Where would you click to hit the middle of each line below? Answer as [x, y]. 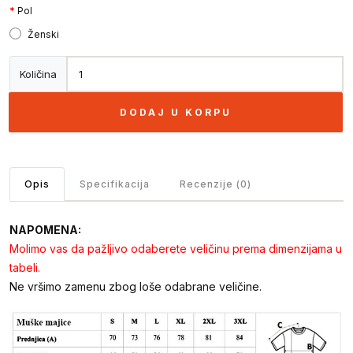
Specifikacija [115, 184]
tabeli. [25, 268]
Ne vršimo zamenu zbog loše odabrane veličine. [136, 287]
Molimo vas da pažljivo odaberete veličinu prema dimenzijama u [176, 249]
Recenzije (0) [216, 184]
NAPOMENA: [45, 230]
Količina [38, 74]
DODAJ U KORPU [176, 113]
